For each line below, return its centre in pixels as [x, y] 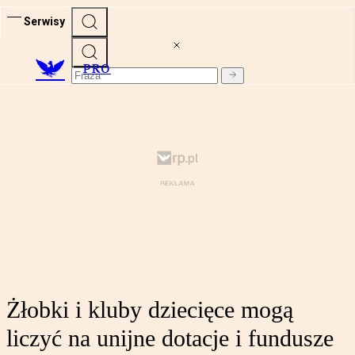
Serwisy [44, 21]
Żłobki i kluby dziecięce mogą [150, 310]
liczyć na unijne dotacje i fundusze [170, 338]
